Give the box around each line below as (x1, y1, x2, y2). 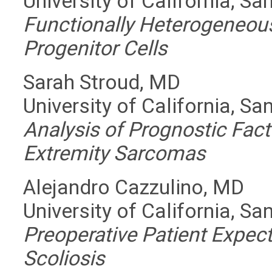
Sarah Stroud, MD (23, 70, 181, 94)
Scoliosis (23, 246, 105, 270)
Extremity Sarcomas (23, 141, 206, 165)
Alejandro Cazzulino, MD (23, 175, 245, 199)
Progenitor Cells (23, 36, 168, 60)
